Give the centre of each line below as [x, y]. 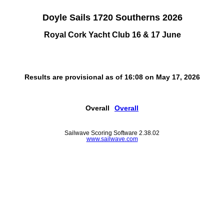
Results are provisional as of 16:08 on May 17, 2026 [112, 77]
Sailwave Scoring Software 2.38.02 [112, 133]
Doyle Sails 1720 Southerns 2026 [112, 17]
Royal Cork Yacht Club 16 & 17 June [112, 34]
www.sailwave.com [112, 139]
